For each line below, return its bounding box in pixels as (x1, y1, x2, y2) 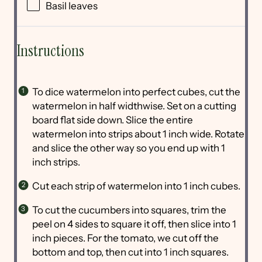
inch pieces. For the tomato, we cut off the (32, 232, 219, 244)
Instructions (17, 40, 84, 61)
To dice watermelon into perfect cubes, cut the (32, 85, 240, 98)
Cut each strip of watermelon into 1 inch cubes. (32, 180, 242, 192)
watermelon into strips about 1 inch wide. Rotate (32, 127, 244, 140)
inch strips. (32, 156, 80, 168)
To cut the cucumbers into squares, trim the (32, 204, 226, 216)
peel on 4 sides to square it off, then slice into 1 (32, 218, 236, 230)
